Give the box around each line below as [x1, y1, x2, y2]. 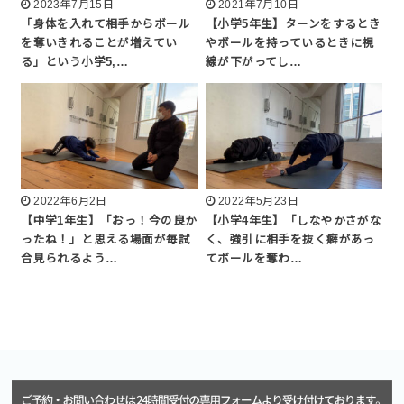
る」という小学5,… [21, 55, 129, 69]
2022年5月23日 [217, 195, 299, 208]
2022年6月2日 [33, 195, 107, 208]
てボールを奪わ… [206, 252, 303, 266]
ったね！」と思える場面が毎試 [21, 234, 190, 247]
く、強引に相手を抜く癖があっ [206, 234, 375, 247]
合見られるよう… [21, 252, 118, 266]
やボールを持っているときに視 [206, 36, 374, 50]
